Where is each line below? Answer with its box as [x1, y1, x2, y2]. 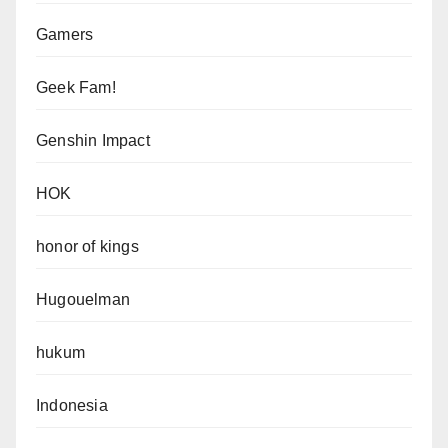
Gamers [36, 25, 94, 43]
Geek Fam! [36, 78, 116, 96]
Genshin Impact [36, 131, 150, 149]
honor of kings [36, 237, 139, 255]
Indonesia [36, 396, 108, 414]
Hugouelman [36, 290, 130, 308]
